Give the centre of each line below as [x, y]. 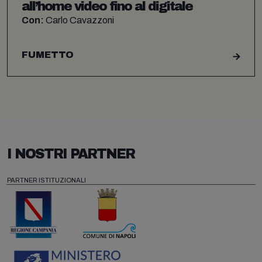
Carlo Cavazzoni [79, 20]
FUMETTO [48, 55]
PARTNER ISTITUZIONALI [46, 180]
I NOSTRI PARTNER [71, 154]
